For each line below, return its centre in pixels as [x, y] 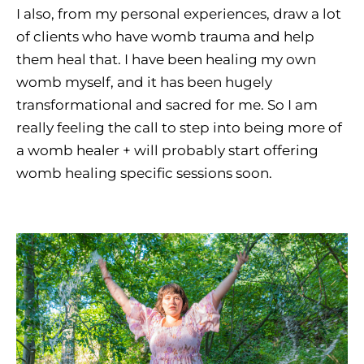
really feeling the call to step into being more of [179, 128]
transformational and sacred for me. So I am [167, 105]
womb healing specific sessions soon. [144, 173]
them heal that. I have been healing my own [166, 60]
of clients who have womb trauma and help [165, 37]
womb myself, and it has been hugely [144, 82]
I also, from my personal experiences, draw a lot [179, 14]
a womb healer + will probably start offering [167, 151]
